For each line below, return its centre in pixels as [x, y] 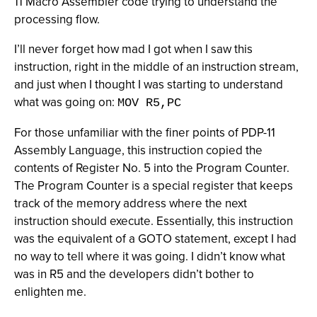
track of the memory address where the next [131, 203]
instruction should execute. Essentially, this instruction [154, 221]
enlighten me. [50, 292]
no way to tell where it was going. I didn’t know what [150, 257]
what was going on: [66, 102]
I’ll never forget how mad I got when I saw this [133, 49]
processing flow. [57, 19]
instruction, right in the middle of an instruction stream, [156, 67]
